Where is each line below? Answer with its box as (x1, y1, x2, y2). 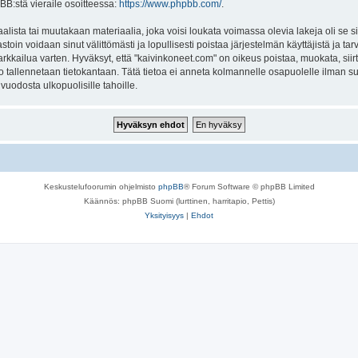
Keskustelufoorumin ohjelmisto (43, 181, 158, 191)
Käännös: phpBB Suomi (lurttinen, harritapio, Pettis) (83, 196, 275, 205)
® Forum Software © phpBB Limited (183, 181, 315, 191)
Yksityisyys (145, 210, 184, 220)
